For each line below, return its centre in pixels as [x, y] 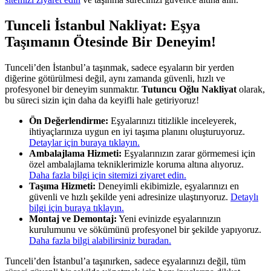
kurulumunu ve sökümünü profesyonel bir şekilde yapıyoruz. [145, 229]
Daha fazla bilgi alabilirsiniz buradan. [100, 240]
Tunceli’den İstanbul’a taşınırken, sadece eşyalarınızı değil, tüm [125, 261]
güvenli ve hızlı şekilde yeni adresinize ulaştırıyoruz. [130, 197]
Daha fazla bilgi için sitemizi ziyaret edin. [108, 175]
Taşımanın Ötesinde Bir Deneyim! [110, 41]
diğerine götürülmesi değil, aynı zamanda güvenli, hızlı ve [115, 78]
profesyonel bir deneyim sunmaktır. [73, 89]
